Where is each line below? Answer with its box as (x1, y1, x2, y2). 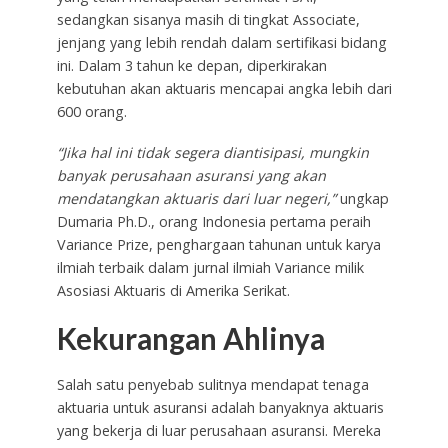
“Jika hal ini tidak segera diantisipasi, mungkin (56, 142, 369, 162)
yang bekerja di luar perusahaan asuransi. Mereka (56, 420, 381, 440)
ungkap (339, 188, 389, 208)
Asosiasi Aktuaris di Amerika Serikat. (56, 280, 290, 300)
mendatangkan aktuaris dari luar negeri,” (56, 188, 340, 208)
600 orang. (56, 101, 127, 121)
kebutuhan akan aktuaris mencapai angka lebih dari (56, 78, 392, 98)
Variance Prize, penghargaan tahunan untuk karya (56, 234, 381, 254)
